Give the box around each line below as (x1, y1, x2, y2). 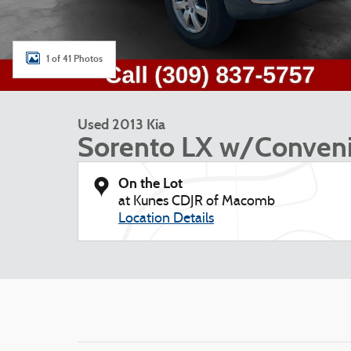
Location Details (118, 212, 214, 226)
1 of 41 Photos (46, 52, 103, 64)
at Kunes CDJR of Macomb (118, 194, 275, 209)
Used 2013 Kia (78, 116, 165, 133)
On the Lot (118, 175, 183, 192)
